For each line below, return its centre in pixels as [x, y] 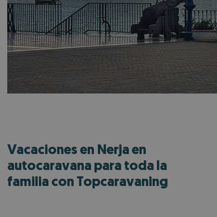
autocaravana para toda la [87, 166]
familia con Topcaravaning [88, 182]
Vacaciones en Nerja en [77, 150]
